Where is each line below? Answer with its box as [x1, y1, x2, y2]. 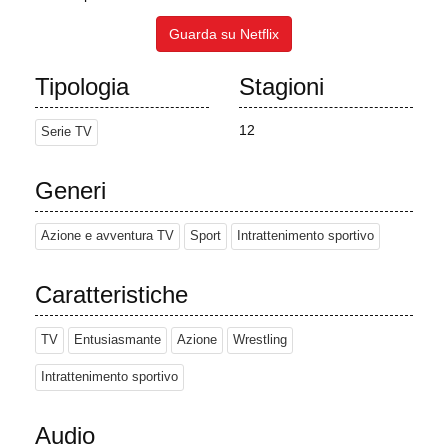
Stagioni [239, 73, 324, 101]
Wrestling [233, 333, 287, 348]
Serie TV [41, 125, 92, 140]
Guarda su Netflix [169, 26, 279, 43]
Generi [35, 177, 106, 205]
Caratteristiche [35, 281, 188, 309]
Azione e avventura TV [41, 229, 174, 244]
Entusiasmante [74, 333, 161, 348]
